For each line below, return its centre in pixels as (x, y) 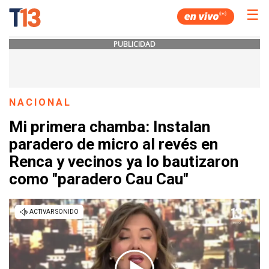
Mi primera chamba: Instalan (110, 127)
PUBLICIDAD (134, 44)
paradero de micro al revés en (113, 144)
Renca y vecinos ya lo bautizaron (124, 162)
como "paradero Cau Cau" (99, 179)
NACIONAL (41, 102)
